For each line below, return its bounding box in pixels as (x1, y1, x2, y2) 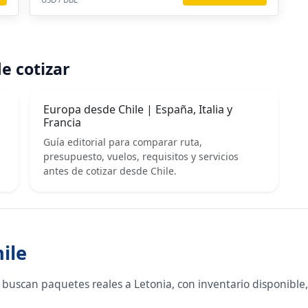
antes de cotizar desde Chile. (43, 164, 177, 177)
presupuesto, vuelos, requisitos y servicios (43, 149, 239, 163)
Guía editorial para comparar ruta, (43, 135, 203, 148)
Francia (43, 114, 82, 130)
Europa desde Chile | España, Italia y (43, 101, 233, 117)
